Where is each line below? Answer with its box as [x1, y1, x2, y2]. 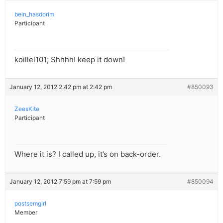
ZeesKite [14, 105, 39, 113]
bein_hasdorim [14, 10, 54, 18]
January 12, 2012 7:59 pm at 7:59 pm [9, 178, 111, 186]
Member [14, 209, 37, 217]
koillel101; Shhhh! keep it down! [14, 55, 125, 65]
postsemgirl [14, 200, 46, 208]
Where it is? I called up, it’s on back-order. [14, 149, 161, 159]
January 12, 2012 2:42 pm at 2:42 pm [9, 83, 112, 91]
